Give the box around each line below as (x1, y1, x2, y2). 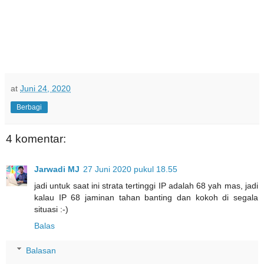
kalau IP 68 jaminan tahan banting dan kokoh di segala (34, 193, 258, 203)
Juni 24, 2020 (20, 83, 71, 93)
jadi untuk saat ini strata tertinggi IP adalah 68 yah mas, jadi (34, 181, 258, 191)
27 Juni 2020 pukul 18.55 (83, 164, 177, 174)
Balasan (26, 245, 57, 255)
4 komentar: (6, 132, 66, 145)
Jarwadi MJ (34, 164, 80, 174)
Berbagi (16, 103, 42, 111)
